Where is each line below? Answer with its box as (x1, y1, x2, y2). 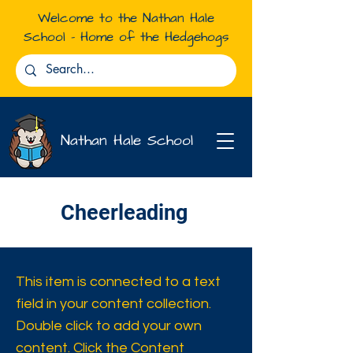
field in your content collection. (16, 296, 211, 311)
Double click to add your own (16, 318, 202, 333)
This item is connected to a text (16, 274, 221, 289)
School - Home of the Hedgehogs (23, 28, 229, 46)
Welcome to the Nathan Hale (38, 9, 214, 28)
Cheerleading (61, 200, 188, 225)
